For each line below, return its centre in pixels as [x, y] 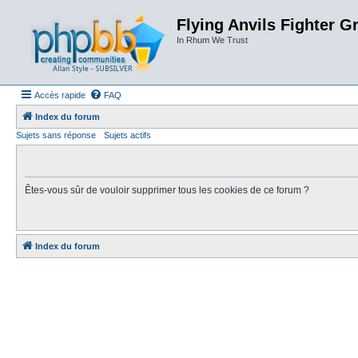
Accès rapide [60, 95]
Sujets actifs [127, 135]
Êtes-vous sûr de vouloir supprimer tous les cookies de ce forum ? [167, 190]
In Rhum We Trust [212, 40]
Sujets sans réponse [56, 135]
